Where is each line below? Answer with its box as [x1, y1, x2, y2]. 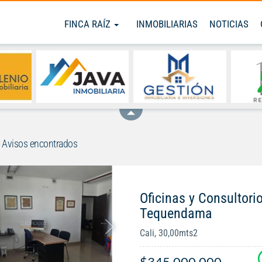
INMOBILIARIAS [136, 18, 198, 30]
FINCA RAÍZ [64, 18, 113, 30]
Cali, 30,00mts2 [139, 227, 198, 239]
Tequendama [139, 205, 212, 222]
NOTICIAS [209, 18, 249, 30]
